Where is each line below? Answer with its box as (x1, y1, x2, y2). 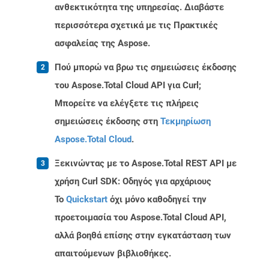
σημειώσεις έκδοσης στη (55, 116, 160, 127)
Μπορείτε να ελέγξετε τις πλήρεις (55, 98, 199, 109)
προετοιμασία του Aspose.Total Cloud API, (55, 212, 226, 223)
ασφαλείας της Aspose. (55, 38, 150, 49)
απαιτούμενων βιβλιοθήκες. (55, 248, 171, 259)
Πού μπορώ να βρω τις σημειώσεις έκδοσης (55, 62, 237, 73)
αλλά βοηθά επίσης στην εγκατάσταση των (55, 230, 231, 241)
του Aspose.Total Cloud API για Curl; (55, 80, 201, 91)
